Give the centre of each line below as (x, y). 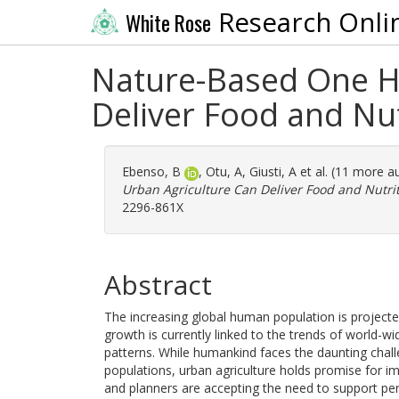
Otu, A (224, 171)
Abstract (158, 285)
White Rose (168, 23)
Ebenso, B (151, 171)
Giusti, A (273, 171)
